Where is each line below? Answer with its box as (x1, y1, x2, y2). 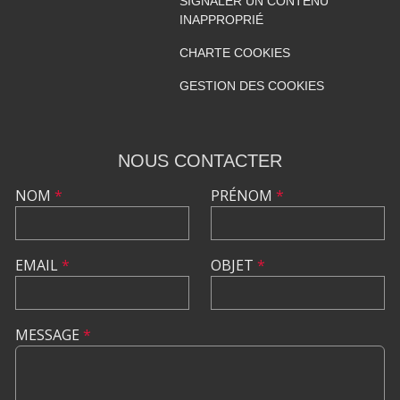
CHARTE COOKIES (179, 45, 290, 60)
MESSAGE (15, 324, 83, 345)
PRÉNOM (211, 185, 276, 205)
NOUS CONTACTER (118, 150, 282, 171)
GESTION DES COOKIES (179, 78, 324, 93)
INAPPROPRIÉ (179, 12, 263, 27)
